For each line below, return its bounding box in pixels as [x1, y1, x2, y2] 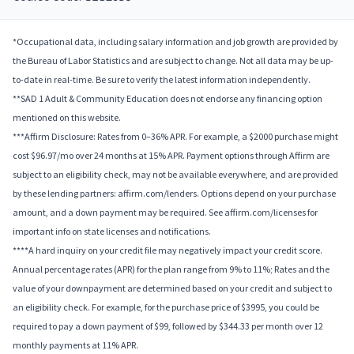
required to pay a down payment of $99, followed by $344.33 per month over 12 [13, 320, 323, 333]
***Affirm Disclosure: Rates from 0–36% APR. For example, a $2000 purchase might [13, 130, 338, 143]
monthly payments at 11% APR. [13, 339, 138, 352]
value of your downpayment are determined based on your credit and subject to [13, 282, 332, 295]
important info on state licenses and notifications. [13, 225, 211, 238]
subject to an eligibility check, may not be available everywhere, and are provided [13, 168, 338, 181]
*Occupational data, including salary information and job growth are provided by [13, 36, 338, 48]
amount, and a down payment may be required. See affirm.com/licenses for [13, 206, 318, 219]
